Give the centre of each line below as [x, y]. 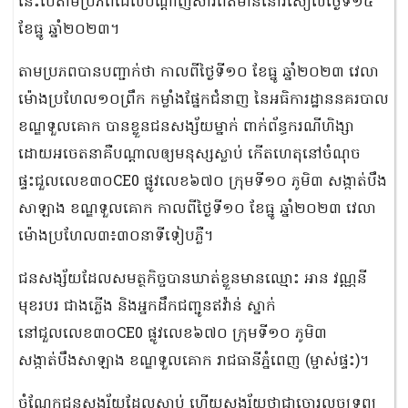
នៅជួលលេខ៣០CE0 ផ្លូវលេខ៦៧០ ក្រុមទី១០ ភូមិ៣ [173, 334]
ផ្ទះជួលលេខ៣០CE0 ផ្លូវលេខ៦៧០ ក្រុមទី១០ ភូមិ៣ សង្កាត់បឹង [203, 182]
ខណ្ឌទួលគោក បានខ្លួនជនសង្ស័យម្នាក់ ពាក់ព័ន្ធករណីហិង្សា [186, 127]
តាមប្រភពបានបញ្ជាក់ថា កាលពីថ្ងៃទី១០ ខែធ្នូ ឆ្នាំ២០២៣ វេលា [199, 73]
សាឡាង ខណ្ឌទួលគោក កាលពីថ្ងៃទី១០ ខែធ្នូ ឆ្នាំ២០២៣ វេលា [197, 209]
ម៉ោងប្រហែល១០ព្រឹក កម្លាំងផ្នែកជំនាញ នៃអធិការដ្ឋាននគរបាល [204, 100]
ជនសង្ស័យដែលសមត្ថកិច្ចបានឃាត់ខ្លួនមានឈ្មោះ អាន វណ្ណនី [193, 280]
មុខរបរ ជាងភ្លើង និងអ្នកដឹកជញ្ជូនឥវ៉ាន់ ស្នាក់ [147, 307]
